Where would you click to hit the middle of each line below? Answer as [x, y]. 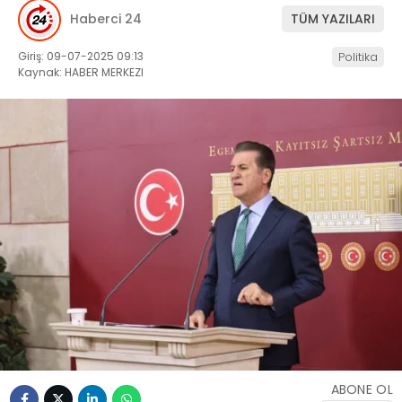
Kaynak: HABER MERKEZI [81, 72]
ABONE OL [362, 389]
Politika [358, 57]
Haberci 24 [106, 19]
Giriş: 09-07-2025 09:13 [81, 56]
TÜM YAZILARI [333, 19]
